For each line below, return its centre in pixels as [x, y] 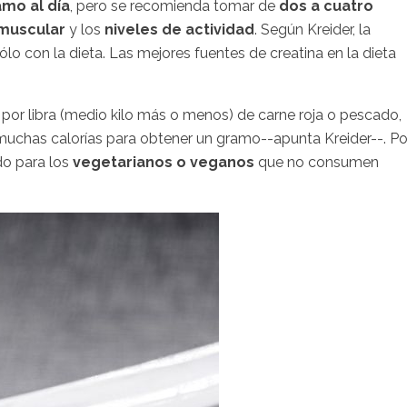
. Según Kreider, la [313, 29]
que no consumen [318, 162]
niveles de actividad [179, 29]
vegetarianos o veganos [164, 162]
